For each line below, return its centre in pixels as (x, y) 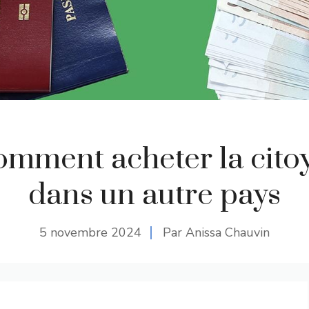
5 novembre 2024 (90, 232)
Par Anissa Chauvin (216, 232)
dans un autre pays (154, 195)
